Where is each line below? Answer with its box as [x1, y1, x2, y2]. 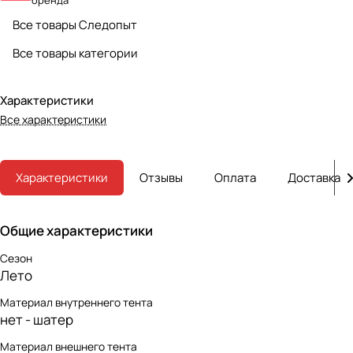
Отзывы [139, 169, 183, 186]
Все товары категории [13, 44, 138, 61]
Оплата [214, 169, 256, 186]
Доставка [288, 169, 340, 186]
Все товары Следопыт [13, 16, 137, 33]
